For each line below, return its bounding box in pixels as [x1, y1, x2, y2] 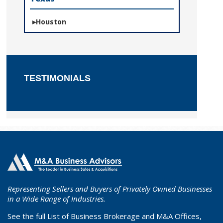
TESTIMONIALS [24, 73, 91, 83]
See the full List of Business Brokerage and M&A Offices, [7, 211, 202, 221]
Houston [36, 17, 67, 26]
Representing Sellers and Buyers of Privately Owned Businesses [7, 184, 212, 194]
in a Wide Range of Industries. [7, 194, 106, 204]
